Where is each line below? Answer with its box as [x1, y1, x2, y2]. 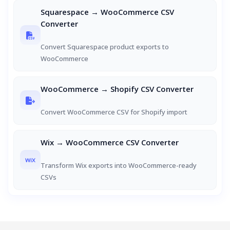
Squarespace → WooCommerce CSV [41, 7, 174, 17]
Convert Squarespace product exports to [41, 42, 169, 51]
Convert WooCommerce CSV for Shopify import [41, 107, 187, 117]
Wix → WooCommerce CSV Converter [41, 137, 179, 147]
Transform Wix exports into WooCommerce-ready [41, 161, 197, 170]
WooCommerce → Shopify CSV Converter [41, 84, 194, 94]
